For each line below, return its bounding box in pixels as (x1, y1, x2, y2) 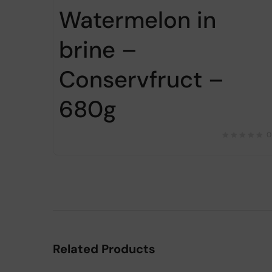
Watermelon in (59, 4, 216, 35)
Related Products (53, 240, 155, 257)
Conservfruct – (59, 64, 224, 95)
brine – (59, 34, 137, 65)
